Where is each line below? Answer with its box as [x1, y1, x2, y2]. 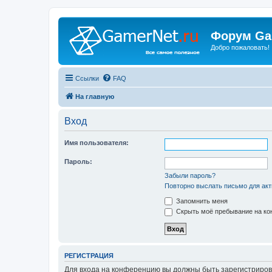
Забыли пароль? [165, 171, 216, 179]
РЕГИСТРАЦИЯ [64, 251, 114, 259]
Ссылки [75, 74, 99, 82]
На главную [75, 92, 114, 100]
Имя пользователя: [64, 138, 129, 146]
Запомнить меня [174, 197, 228, 205]
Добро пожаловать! [211, 44, 270, 51]
